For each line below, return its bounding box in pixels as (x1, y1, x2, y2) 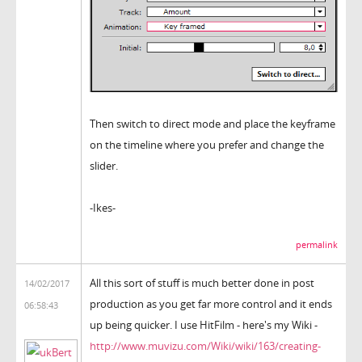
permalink (296, 238, 338, 250)
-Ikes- (90, 200, 116, 215)
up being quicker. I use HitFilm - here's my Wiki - (90, 317, 318, 332)
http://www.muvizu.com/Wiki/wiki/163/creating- (90, 338, 321, 353)
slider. (90, 158, 118, 173)
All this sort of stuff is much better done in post (90, 275, 314, 290)
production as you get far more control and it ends (90, 296, 332, 311)
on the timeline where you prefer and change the (90, 137, 324, 152)
